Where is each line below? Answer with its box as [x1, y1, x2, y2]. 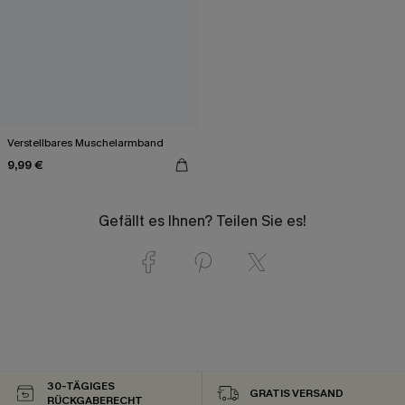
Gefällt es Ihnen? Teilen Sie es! [99, 212, 306, 231]
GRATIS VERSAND [250, 386, 344, 401]
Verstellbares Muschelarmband [7, 136, 164, 151]
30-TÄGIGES [47, 379, 116, 394]
